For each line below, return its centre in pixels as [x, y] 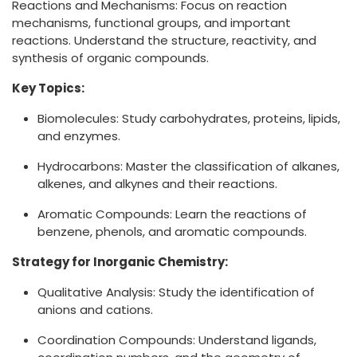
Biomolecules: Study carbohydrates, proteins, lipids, [189, 119]
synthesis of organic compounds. [110, 58]
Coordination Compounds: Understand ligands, [177, 340]
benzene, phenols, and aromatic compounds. [172, 232]
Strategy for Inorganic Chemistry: [120, 262]
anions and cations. [95, 310]
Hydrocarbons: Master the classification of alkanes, [188, 167]
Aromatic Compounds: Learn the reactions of [172, 214]
